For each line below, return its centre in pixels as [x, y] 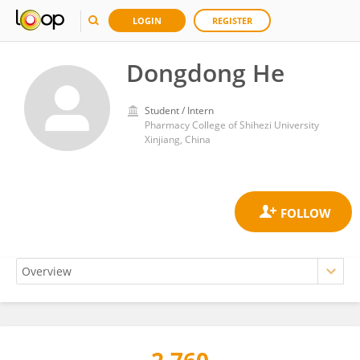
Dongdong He [205, 73]
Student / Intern [179, 110]
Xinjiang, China [178, 139]
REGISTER [232, 20]
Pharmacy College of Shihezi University [232, 125]
